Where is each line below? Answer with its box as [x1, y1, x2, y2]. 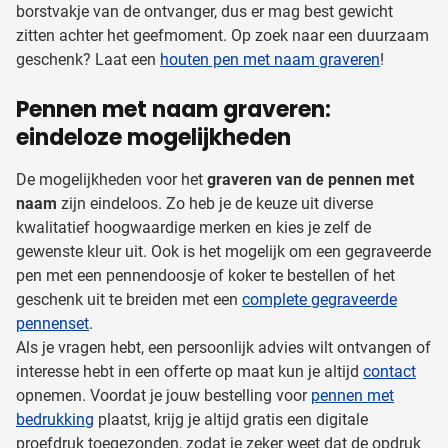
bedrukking [16, 409, 94, 429]
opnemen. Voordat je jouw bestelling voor [16, 385, 311, 405]
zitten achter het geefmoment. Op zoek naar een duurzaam [16, 25, 429, 45]
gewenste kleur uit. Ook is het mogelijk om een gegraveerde [16, 241, 431, 261]
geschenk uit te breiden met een [16, 289, 242, 309]
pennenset [16, 313, 89, 333]
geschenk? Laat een [16, 49, 160, 69]
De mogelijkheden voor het [16, 169, 207, 189]
